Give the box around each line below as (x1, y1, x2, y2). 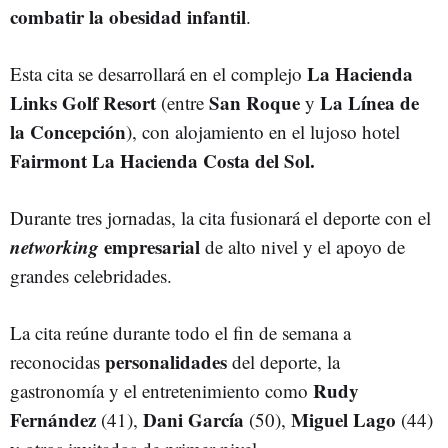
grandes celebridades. (10, 263, 172, 289)
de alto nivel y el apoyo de (200, 234, 405, 260)
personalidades (105, 348, 232, 376)
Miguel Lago (291, 406, 396, 434)
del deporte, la (232, 349, 340, 375)
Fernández (10, 406, 101, 434)
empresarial (99, 233, 200, 261)
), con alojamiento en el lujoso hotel (126, 119, 400, 145)
